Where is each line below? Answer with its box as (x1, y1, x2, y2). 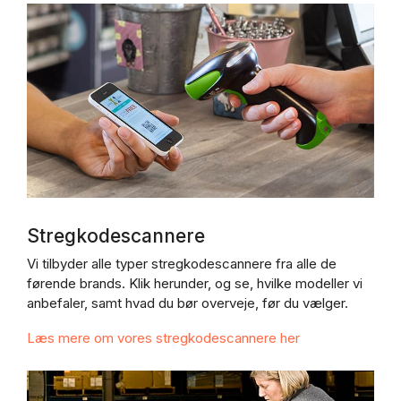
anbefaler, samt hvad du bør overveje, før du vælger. (27, 294, 348, 312)
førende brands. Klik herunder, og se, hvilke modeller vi (27, 275, 363, 293)
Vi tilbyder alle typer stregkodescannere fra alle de (27, 255, 337, 273)
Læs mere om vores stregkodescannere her (27, 329, 300, 347)
